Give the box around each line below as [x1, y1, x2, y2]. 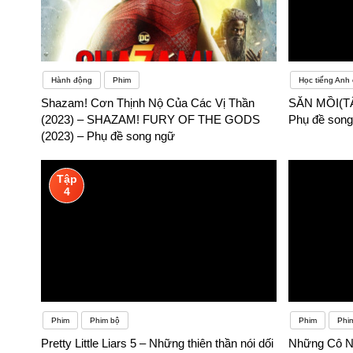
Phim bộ [90, 316, 120, 325]
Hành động [51, 76, 92, 85]
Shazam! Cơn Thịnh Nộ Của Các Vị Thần [41, 96, 255, 110]
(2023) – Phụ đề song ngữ [41, 129, 175, 143]
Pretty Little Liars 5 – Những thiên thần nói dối [41, 336, 273, 351]
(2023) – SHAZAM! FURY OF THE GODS [41, 113, 260, 127]
